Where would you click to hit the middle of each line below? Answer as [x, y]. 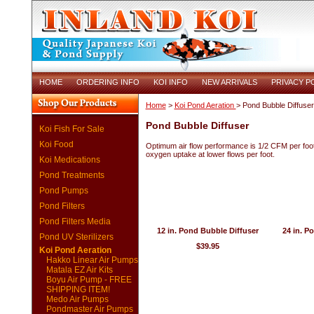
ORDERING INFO [108, 82]
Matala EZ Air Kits [79, 270]
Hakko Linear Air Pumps [92, 260]
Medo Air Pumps [77, 299]
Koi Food [56, 144]
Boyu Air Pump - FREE [89, 280]
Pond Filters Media [75, 221]
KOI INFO [170, 82]
